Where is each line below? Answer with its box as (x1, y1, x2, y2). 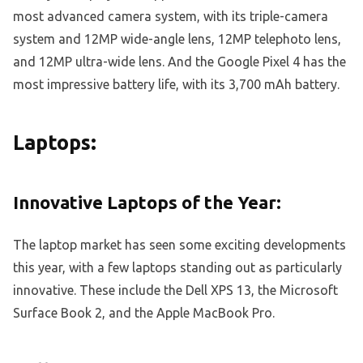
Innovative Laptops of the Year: (13, 191, 281, 212)
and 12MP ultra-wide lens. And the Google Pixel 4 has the (13, 53, 346, 69)
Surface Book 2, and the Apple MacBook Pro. (13, 305, 275, 321)
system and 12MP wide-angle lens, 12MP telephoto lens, (13, 31, 341, 46)
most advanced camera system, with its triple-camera (13, 8, 328, 23)
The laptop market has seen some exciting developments (13, 237, 346, 253)
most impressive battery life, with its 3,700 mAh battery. (13, 76, 340, 92)
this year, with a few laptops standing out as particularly (13, 260, 342, 275)
